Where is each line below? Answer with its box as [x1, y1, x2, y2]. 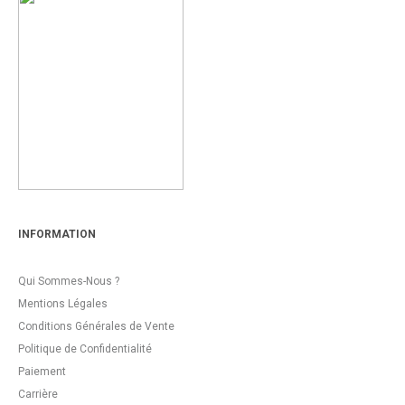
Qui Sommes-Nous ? [18, 274, 119, 287]
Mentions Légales [18, 297, 108, 310]
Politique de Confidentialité [18, 342, 152, 355]
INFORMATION [18, 227, 96, 240]
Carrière [18, 387, 58, 400]
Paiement [18, 364, 66, 378]
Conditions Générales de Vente [18, 319, 174, 333]
